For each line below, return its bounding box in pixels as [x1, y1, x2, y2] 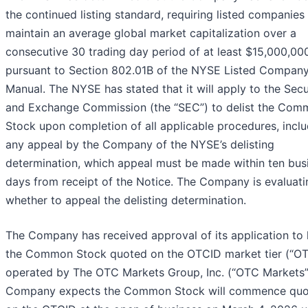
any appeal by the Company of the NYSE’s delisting [5, 137, 274, 152]
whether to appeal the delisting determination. [5, 193, 246, 208]
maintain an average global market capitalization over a [5, 26, 296, 41]
